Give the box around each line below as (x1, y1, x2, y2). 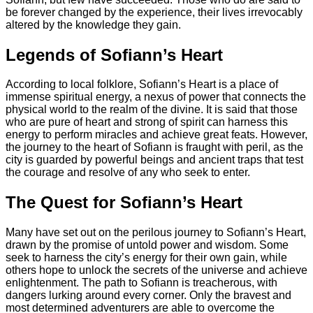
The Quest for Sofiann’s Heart (6, 193, 242, 212)
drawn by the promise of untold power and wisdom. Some (6, 239, 289, 252)
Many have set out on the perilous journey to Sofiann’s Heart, (6, 226, 306, 239)
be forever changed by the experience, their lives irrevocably (6, 6, 303, 18)
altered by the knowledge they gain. (6, 18, 181, 31)
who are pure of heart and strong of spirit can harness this (6, 116, 288, 129)
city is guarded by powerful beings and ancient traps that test (6, 154, 303, 166)
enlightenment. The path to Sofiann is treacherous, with (6, 277, 277, 289)
